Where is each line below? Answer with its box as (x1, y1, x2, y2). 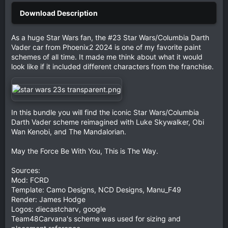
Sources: (11, 165, 40, 175)
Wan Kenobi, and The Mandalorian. (11, 127, 126, 136)
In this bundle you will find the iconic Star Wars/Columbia (11, 107, 199, 117)
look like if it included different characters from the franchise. (11, 62, 214, 71)
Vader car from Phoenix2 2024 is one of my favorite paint (11, 42, 201, 51)
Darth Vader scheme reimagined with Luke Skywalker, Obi (11, 117, 204, 126)
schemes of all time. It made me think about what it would (11, 52, 203, 61)
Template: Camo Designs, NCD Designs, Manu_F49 (11, 185, 181, 194)
